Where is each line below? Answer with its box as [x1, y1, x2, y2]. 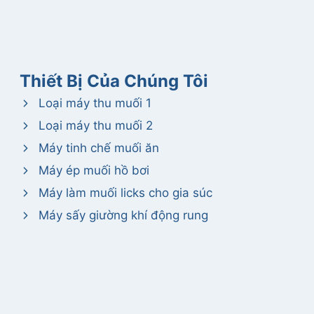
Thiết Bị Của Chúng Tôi [19, 71, 208, 91]
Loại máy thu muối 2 [38, 118, 153, 132]
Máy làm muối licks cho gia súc [38, 186, 212, 200]
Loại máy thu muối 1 [38, 96, 151, 110]
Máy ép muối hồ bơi [38, 163, 149, 177]
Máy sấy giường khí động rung [38, 208, 208, 222]
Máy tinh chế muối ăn [38, 141, 159, 155]
